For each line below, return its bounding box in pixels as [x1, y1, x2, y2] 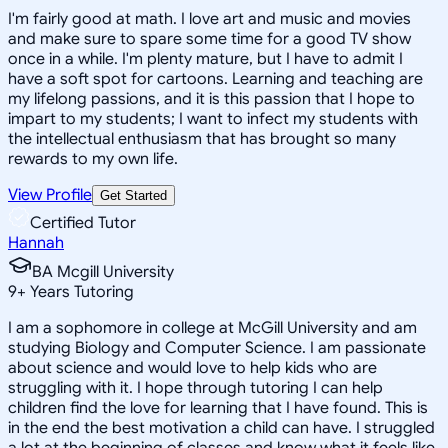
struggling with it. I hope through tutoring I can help [8, 377, 383, 398]
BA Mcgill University [32, 261, 174, 282]
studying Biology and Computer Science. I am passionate [8, 337, 426, 358]
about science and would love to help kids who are [8, 357, 377, 378]
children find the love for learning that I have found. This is [8, 397, 428, 418]
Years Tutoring [26, 281, 134, 302]
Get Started [100, 187, 167, 203]
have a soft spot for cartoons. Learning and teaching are [8, 68, 423, 89]
